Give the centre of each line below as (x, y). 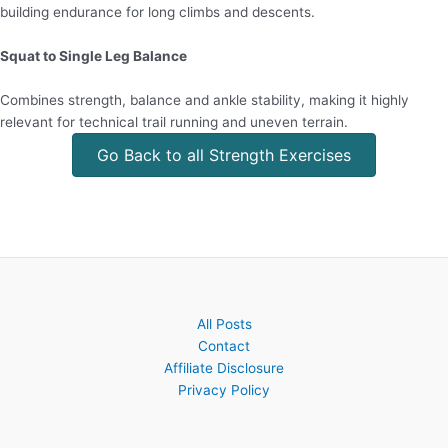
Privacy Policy (224, 390)
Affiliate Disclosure (224, 368)
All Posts (224, 324)
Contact (224, 346)
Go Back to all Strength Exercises (224, 155)
